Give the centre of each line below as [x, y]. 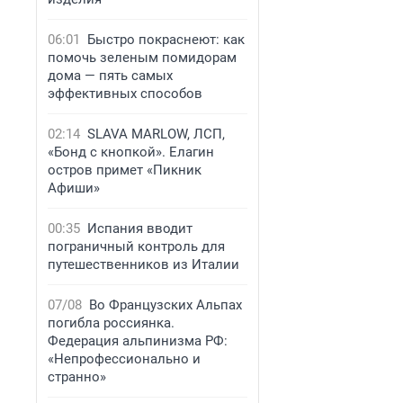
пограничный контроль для [136, 246]
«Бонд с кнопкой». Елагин [131, 152]
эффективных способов [125, 94]
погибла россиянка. [111, 323]
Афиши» [74, 188]
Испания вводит [140, 228]
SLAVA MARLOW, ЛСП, [156, 134]
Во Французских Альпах [166, 305]
